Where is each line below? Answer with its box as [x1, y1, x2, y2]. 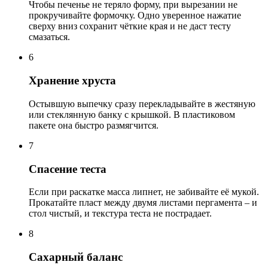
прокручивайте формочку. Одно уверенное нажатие [29, 10, 241, 21]
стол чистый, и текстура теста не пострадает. [29, 208, 212, 219]
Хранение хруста [29, 74, 116, 87]
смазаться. [29, 32, 70, 42]
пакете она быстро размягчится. [29, 120, 159, 130]
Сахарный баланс [29, 251, 123, 264]
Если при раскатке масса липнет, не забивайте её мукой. [29, 187, 259, 197]
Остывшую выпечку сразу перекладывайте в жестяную [29, 98, 255, 109]
